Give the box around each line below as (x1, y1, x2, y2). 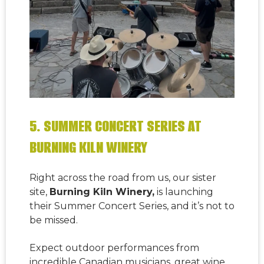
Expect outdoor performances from (29, 242, 199, 253)
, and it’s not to (167, 200, 235, 212)
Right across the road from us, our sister (29, 172, 216, 184)
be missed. (29, 214, 78, 226)
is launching (154, 186, 213, 198)
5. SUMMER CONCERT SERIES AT (29, 115, 202, 137)
